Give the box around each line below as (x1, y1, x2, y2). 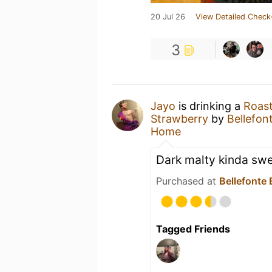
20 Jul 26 (151, 12, 185, 21)
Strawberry (151, 112, 208, 125)
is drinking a (175, 100, 243, 112)
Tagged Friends (156, 223, 230, 235)
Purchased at (156, 175, 219, 187)
